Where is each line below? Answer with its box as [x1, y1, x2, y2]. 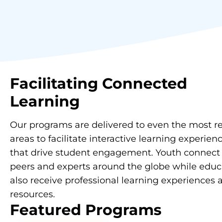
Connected [98, 74, 187, 93]
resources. [10, 188, 55, 200]
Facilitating [10, 74, 98, 93]
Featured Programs [10, 200, 162, 219]
